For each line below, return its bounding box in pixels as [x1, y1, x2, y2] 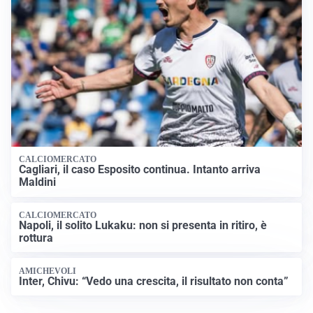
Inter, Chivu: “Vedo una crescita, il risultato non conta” [19, 274, 289, 288]
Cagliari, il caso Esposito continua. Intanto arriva [19, 163, 261, 177]
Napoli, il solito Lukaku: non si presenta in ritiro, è [19, 219, 268, 233]
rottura [19, 231, 54, 245]
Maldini [19, 175, 57, 189]
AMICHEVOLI [19, 265, 77, 276]
